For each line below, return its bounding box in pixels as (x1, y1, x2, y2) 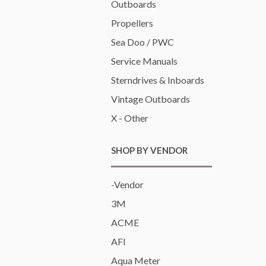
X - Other (111, 112, 148, 123)
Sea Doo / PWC (111, 36, 174, 47)
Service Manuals (111, 55, 178, 66)
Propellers (111, 17, 153, 28)
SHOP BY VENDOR (111, 145, 188, 156)
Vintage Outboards (111, 93, 190, 104)
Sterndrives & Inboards (111, 74, 204, 85)
